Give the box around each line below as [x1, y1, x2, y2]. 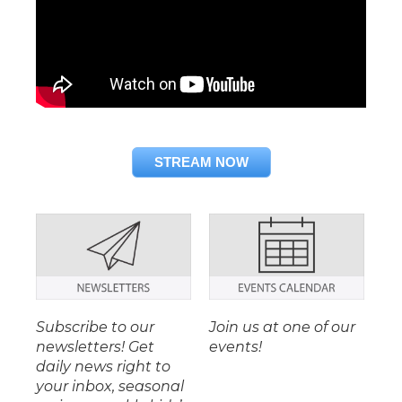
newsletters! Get [36, 338, 154, 355]
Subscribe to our [36, 319, 154, 336]
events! [208, 338, 262, 355]
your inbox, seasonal [36, 378, 184, 395]
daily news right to [36, 358, 170, 375]
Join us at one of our [208, 319, 355, 336]
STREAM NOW [153, 153, 249, 170]
